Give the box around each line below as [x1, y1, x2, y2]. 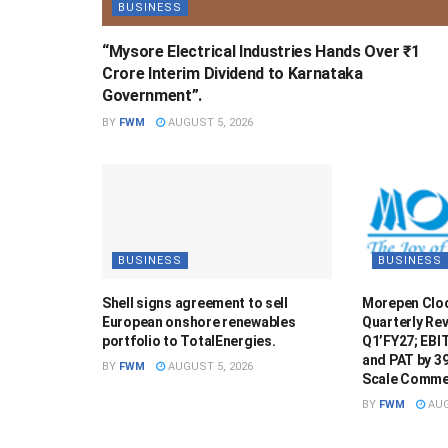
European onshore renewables [102, 313, 296, 330]
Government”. [102, 85, 203, 105]
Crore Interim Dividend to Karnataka [102, 63, 363, 83]
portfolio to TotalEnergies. [102, 332, 276, 349]
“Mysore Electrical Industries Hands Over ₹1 [102, 41, 420, 61]
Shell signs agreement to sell [102, 294, 288, 311]
